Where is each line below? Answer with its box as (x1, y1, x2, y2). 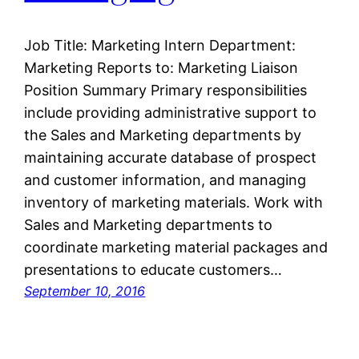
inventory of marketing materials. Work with (24, 194, 324, 212)
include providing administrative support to (24, 104, 317, 122)
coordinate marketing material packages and (24, 239, 329, 256)
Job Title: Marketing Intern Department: (24, 37, 296, 54)
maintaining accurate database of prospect (24, 149, 317, 167)
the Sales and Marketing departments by (24, 127, 302, 144)
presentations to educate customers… (24, 261, 283, 279)
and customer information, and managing (24, 171, 307, 189)
